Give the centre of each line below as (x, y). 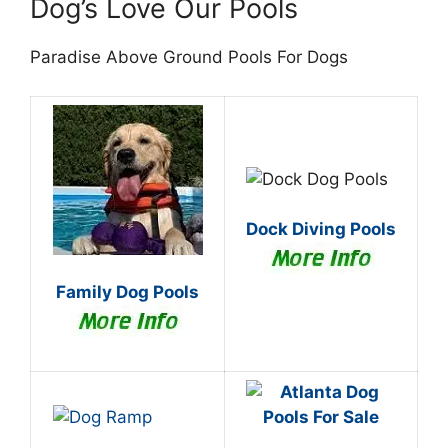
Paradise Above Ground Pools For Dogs (189, 57)
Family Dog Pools (127, 292)
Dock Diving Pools (321, 229)
